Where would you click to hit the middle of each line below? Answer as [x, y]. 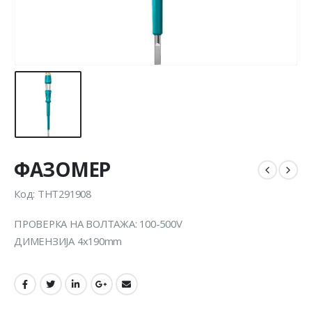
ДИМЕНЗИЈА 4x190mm [68, 241]
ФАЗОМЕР [63, 170]
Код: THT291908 [53, 193]
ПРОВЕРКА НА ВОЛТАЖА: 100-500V [98, 224]
